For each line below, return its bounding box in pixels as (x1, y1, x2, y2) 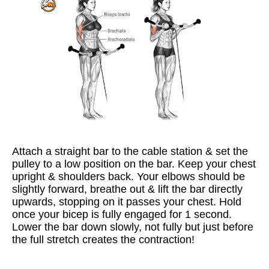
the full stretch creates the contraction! (12, 234, 195, 246)
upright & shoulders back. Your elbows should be (12, 171, 245, 183)
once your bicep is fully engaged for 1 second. (12, 208, 232, 220)
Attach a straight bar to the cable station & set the (12, 145, 248, 157)
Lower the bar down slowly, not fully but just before (12, 221, 253, 233)
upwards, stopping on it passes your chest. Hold (12, 196, 241, 208)
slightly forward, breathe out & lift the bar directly (12, 183, 243, 195)
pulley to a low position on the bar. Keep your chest (12, 158, 256, 170)
